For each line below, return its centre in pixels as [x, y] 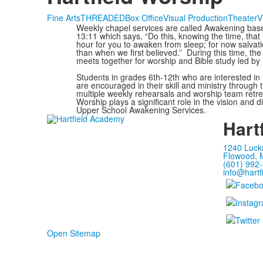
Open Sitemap [73, 233]
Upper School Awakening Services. [141, 110]
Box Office [144, 18]
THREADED [102, 18]
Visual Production [195, 18]
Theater [242, 18]
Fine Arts [63, 18]
